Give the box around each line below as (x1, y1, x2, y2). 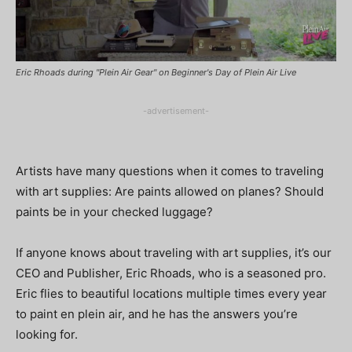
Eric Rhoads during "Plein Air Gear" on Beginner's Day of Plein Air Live (16, 66, 296, 78)
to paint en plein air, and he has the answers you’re (16, 306, 298, 321)
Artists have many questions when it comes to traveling (16, 163, 324, 178)
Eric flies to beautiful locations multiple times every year (16, 285, 327, 301)
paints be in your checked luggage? (16, 203, 213, 219)
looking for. (16, 326, 78, 342)
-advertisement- (143, 104, 209, 116)
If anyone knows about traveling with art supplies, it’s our (16, 244, 332, 260)
